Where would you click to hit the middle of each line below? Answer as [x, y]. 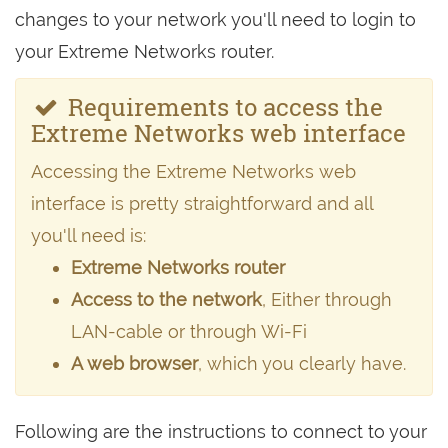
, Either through [327, 299]
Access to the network [166, 299]
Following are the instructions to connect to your [221, 431]
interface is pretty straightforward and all [202, 203]
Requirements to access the [222, 107]
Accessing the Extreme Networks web [193, 171]
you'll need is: [88, 235]
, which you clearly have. [302, 363]
